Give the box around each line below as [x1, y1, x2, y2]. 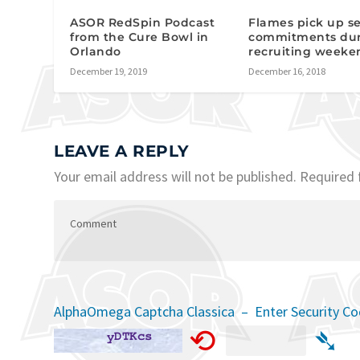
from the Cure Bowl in [70, 30, 209, 45]
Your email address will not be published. [54, 167, 297, 186]
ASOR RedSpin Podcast [70, 15, 215, 31]
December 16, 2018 [248, 65, 326, 78]
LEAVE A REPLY [54, 141, 190, 162]
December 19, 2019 [70, 65, 148, 78]
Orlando [70, 44, 121, 59]
